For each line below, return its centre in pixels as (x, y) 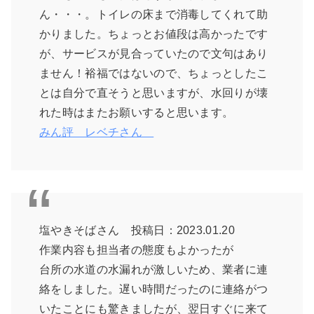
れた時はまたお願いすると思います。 (137, 113)
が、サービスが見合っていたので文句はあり (154, 54)
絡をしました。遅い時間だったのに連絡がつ (154, 289)
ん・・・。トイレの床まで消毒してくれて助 (154, 15)
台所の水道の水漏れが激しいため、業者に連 (154, 270)
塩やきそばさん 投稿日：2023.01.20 (137, 231)
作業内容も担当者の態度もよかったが (137, 250)
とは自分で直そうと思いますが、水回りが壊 (154, 93)
